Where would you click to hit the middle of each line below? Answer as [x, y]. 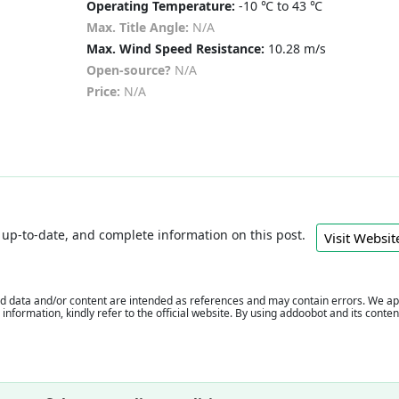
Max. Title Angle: [137, 28]
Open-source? [128, 70]
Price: [103, 92]
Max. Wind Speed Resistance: [175, 49]
